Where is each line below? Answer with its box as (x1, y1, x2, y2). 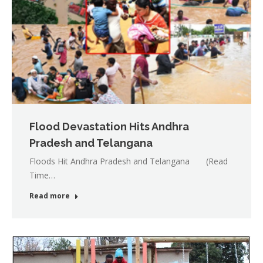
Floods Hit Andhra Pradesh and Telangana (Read (29, 155, 228, 167)
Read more (29, 190, 70, 201)
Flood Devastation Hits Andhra (29, 120, 189, 133)
